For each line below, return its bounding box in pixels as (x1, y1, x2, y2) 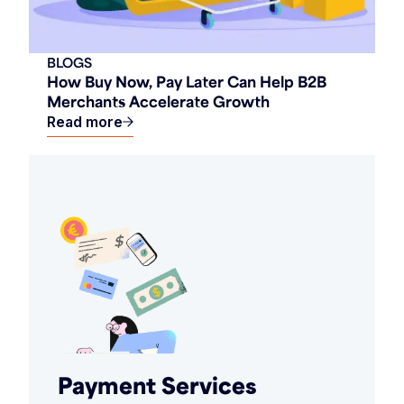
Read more (47, 113, 123, 132)
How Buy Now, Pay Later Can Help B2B (47, 71, 326, 92)
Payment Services (58, 371, 257, 400)
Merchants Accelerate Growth (47, 91, 270, 112)
